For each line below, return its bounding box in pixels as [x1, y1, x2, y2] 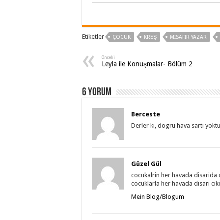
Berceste [131, 110, 160, 118]
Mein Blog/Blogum [131, 193, 184, 201]
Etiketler [82, 33, 104, 41]
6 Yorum [82, 87, 111, 99]
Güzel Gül [131, 160, 162, 168]
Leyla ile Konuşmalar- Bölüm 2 [102, 60, 192, 68]
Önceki [102, 55, 115, 60]
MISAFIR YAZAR [170, 34, 207, 41]
